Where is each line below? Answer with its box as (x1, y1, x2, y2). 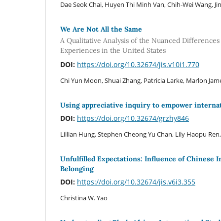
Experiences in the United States (60, 46, 166, 55)
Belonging (60, 164, 94, 174)
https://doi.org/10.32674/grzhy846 (77, 113, 189, 123)
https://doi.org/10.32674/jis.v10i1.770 (77, 60, 199, 70)
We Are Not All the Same (60, 24, 142, 34)
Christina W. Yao (60, 193, 108, 203)
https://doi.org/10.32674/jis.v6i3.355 (77, 177, 195, 187)
